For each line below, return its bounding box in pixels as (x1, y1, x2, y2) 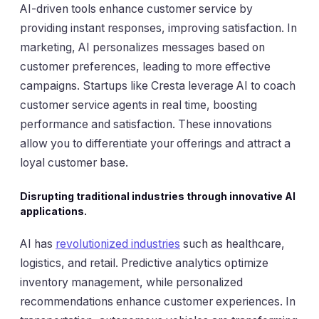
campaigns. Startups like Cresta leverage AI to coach (20, 79, 296, 93)
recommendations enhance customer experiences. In (20, 295, 296, 309)
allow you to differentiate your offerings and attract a (20, 137, 291, 151)
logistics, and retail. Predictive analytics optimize (20, 256, 268, 271)
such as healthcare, (180, 237, 285, 251)
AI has (20, 237, 56, 251)
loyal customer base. (20, 156, 128, 170)
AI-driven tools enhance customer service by (20, 2, 253, 16)
